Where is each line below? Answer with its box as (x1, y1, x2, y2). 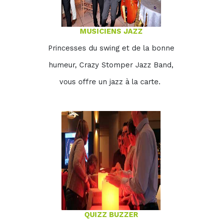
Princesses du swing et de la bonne (48, 44, 174, 53)
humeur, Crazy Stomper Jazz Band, (49, 60, 173, 69)
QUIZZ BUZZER (84, 210, 138, 219)
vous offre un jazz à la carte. (59, 77, 163, 86)
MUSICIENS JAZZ (79, 27, 143, 36)
